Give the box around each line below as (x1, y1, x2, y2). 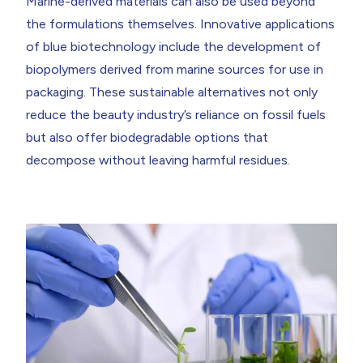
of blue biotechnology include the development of (26, 38, 321, 54)
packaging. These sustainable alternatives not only (26, 83, 318, 100)
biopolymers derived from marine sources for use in (26, 61, 323, 77)
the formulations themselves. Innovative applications (26, 15, 335, 32)
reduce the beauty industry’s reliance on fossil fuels (26, 106, 326, 122)
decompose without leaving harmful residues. (26, 152, 290, 168)
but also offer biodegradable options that (26, 129, 268, 145)
